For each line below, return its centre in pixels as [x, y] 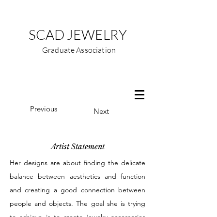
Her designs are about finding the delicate [77, 163]
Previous [44, 109]
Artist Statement [77, 147]
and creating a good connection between [77, 190]
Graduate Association [79, 50]
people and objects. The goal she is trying [77, 203]
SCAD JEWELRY [77, 34]
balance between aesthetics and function [77, 176]
